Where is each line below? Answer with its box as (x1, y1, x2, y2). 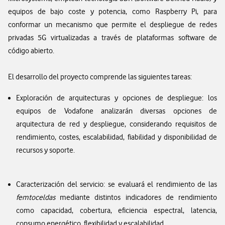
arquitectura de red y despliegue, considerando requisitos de (16, 120, 217, 129)
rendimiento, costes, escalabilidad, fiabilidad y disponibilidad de (16, 133, 217, 142)
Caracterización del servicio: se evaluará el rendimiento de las (16, 180, 217, 189)
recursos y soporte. (16, 146, 75, 155)
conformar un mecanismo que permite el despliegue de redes (8, 20, 217, 29)
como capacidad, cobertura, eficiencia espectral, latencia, (16, 206, 217, 215)
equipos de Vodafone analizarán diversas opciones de (16, 106, 217, 116)
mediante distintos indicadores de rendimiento (55, 193, 217, 202)
